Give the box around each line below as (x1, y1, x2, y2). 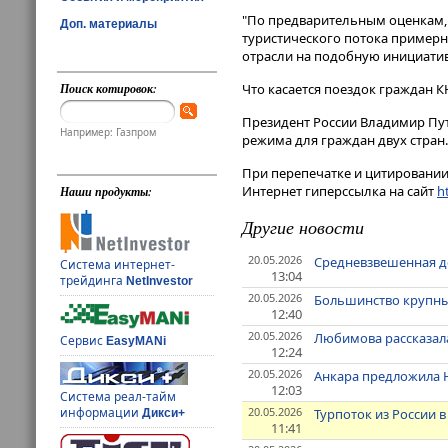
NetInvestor (126, 274, 194, 289)
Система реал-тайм (60, 388, 177, 406)
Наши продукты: (60, 183, 153, 201)
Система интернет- (60, 256, 176, 274)
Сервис (60, 332, 107, 350)
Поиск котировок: (60, 80, 158, 97)
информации (60, 404, 143, 422)
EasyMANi (106, 334, 167, 349)
